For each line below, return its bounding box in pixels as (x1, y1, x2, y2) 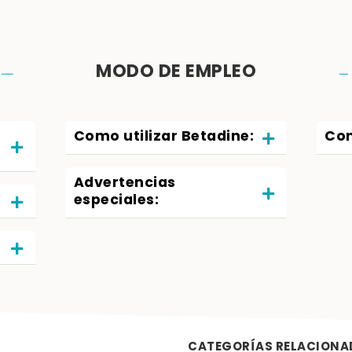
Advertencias (73, 171, 176, 196)
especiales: (73, 189, 159, 213)
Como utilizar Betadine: (73, 125, 255, 149)
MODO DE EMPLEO (96, 57, 256, 88)
